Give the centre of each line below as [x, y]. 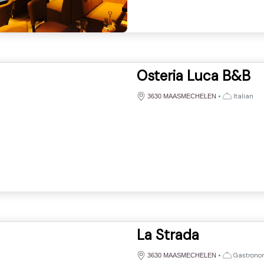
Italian [242, 96]
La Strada [168, 235]
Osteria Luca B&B [193, 75]
